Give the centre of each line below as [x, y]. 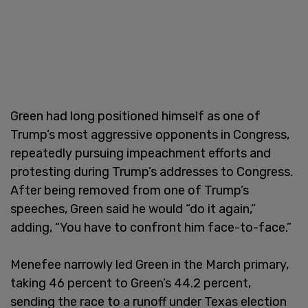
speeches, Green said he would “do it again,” [133, 209]
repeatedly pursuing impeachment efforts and [141, 153]
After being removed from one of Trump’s [130, 190]
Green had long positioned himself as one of [135, 116]
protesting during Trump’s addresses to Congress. [152, 172]
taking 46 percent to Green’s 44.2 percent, [131, 283]
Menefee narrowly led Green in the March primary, [150, 264]
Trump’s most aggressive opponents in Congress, [150, 134]
